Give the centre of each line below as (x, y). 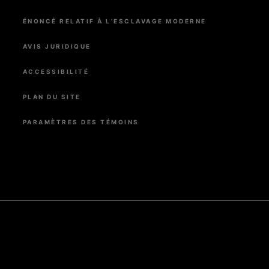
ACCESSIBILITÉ (56, 71)
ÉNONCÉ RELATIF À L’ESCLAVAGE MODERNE (114, 21)
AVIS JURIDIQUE (57, 46)
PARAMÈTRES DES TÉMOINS (81, 122)
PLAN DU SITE (52, 97)
